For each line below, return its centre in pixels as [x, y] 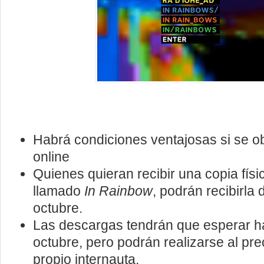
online [51, 157]
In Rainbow [118, 191]
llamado [59, 191]
